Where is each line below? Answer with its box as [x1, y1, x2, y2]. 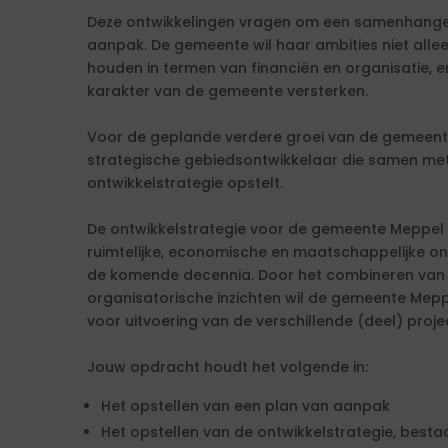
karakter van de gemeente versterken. [87, 81, 368, 101]
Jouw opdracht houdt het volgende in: [87, 357, 368, 377]
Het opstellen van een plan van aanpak [101, 396, 390, 416]
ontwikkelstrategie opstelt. [87, 173, 283, 193]
